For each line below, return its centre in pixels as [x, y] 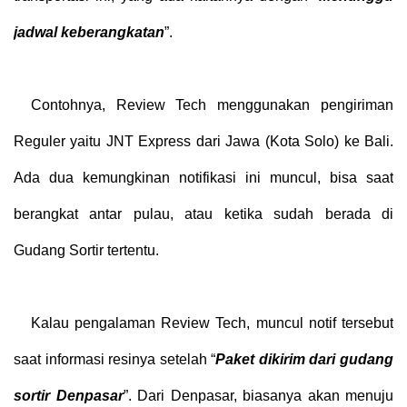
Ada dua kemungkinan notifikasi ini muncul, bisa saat [203, 177]
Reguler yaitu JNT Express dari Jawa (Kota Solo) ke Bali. [203, 141]
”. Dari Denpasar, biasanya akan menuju [258, 395]
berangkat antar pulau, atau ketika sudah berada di [203, 213]
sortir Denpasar [69, 395]
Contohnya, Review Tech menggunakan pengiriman [212, 104]
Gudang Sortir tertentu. [86, 250]
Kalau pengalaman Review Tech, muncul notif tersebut [212, 323]
